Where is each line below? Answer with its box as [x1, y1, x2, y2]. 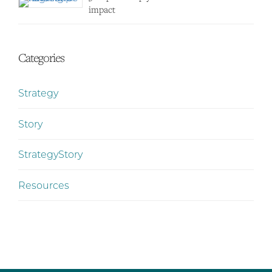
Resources [18, 178, 69, 191]
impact [89, 2, 116, 15]
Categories [18, 49, 64, 66]
